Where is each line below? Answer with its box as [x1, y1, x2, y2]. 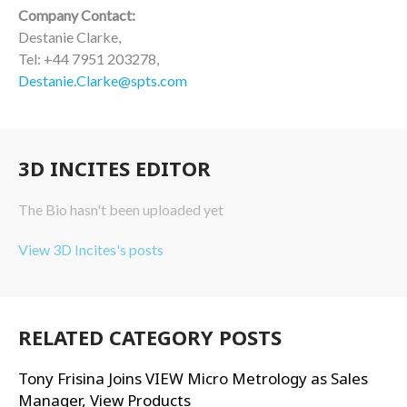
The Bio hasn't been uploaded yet [18, 201, 223, 218]
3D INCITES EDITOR [18, 154, 211, 182]
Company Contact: [18, 6, 138, 24]
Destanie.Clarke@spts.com [18, 72, 187, 89]
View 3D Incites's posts [18, 241, 164, 258]
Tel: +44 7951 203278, [18, 50, 159, 67]
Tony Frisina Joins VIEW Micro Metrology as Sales [18, 368, 368, 389]
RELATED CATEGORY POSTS [18, 323, 282, 351]
